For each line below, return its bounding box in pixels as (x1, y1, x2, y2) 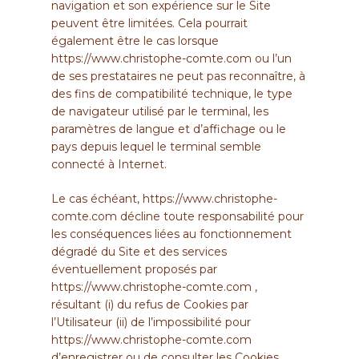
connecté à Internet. (51, 156, 167, 171)
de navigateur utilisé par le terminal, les (51, 103, 268, 119)
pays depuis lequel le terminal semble (51, 139, 261, 154)
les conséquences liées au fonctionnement (51, 226, 292, 241)
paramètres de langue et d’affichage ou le (51, 121, 286, 136)
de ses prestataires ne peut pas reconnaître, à (51, 68, 305, 83)
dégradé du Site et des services (51, 244, 227, 259)
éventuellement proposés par (51, 261, 217, 276)
